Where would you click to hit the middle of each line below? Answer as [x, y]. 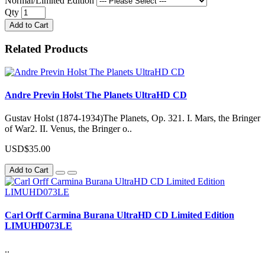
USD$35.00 [28, 149]
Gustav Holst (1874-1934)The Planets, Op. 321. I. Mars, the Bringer [132, 118]
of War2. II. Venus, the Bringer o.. [68, 129]
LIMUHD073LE [38, 226]
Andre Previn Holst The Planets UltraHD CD [96, 95]
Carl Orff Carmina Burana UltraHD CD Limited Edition [119, 215]
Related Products [46, 49]
